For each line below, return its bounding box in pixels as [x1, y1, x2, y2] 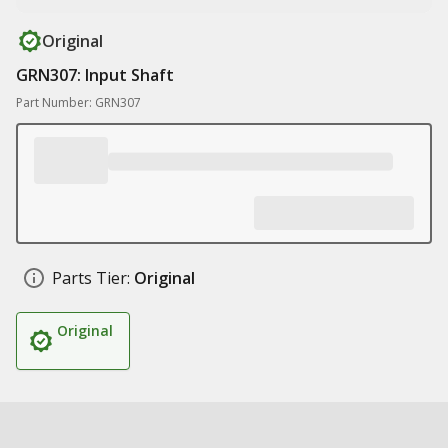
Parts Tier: [52, 267, 130, 289]
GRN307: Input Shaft [16, 64, 174, 86]
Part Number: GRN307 [16, 94, 141, 111]
